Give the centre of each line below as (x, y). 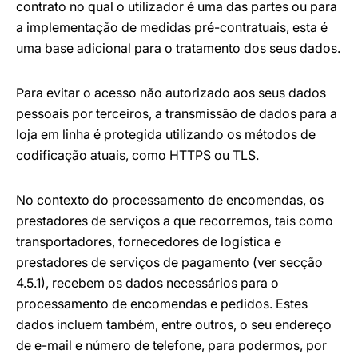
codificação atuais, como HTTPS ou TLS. (137, 155)
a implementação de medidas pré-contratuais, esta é (172, 27)
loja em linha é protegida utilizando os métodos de (166, 134)
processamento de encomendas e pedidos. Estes (162, 304)
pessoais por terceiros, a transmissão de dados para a (177, 113)
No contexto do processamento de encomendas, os (170, 200)
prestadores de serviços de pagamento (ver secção (169, 262)
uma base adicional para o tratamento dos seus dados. (178, 48)
